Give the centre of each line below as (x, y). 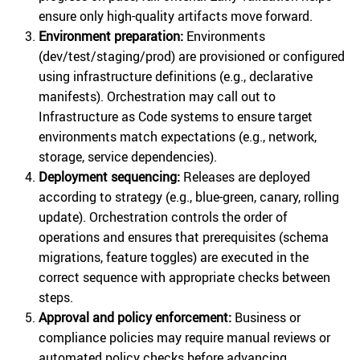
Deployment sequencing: (109, 177)
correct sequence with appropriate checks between (184, 278)
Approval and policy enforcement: (135, 318)
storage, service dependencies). (128, 157)
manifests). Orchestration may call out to (157, 97)
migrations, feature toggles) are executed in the (174, 258)
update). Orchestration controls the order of (163, 217)
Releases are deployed (245, 177)
